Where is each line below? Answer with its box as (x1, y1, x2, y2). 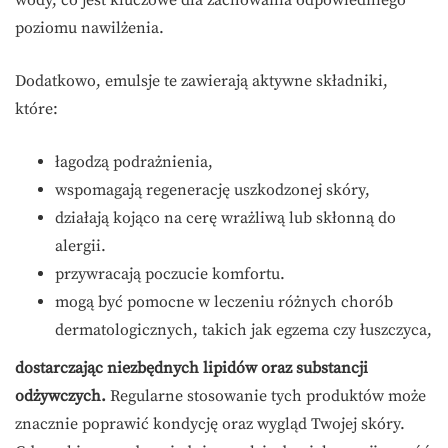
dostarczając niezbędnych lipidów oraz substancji (15, 358, 368, 379)
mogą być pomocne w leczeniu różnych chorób (55, 292, 393, 313)
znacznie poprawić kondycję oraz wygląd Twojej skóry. (15, 414, 405, 435)
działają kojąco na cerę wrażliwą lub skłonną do (55, 208, 396, 229)
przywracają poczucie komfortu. (55, 264, 285, 285)
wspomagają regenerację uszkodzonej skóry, (55, 180, 370, 201)
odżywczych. (15, 386, 106, 407)
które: (15, 99, 58, 120)
